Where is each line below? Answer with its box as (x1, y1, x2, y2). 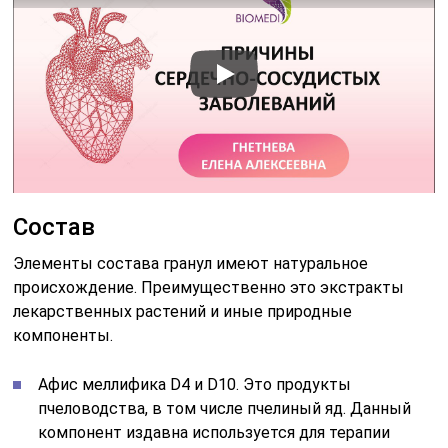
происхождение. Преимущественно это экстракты (13, 277, 405, 297)
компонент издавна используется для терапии (38, 422, 391, 442)
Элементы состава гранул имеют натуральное (13, 253, 369, 273)
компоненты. (13, 325, 114, 345)
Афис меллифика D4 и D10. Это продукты (38, 374, 352, 394)
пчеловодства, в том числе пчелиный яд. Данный (38, 398, 412, 418)
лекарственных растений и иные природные (13, 301, 353, 321)
